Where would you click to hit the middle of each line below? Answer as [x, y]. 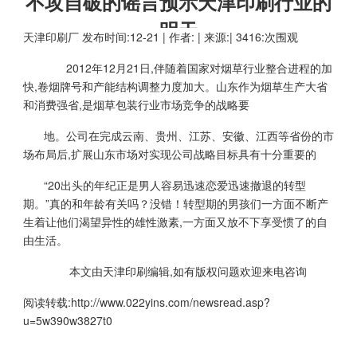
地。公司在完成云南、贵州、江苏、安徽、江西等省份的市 [189, 135]
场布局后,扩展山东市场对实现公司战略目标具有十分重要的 [170, 154]
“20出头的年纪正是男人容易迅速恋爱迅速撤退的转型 [175, 185]
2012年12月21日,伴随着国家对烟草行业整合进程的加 [188, 68]
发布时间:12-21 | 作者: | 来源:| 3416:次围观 [188, 37]
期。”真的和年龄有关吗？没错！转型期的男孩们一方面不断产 [176, 203]
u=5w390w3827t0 [68, 320]
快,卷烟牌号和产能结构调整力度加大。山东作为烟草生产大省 [175, 86]
